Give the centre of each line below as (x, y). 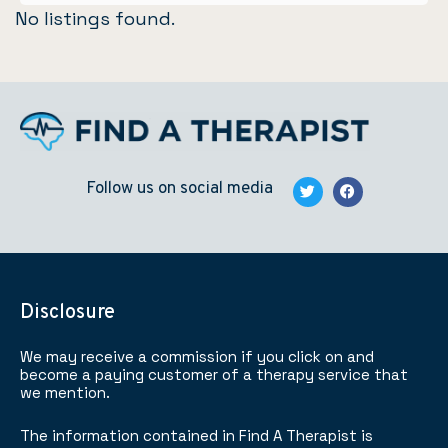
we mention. (65, 392)
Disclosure (67, 312)
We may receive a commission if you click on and (197, 356)
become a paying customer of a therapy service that (214, 374)
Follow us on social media (179, 188)
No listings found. (95, 19)
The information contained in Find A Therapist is (196, 435)
